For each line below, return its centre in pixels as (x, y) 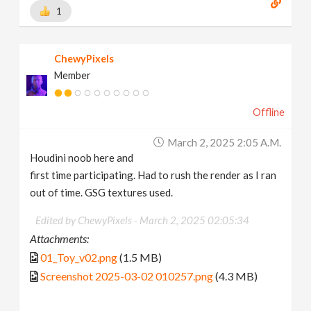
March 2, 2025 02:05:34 (195, 220)
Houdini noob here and (82, 157)
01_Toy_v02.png (79, 257)
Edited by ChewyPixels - (88, 220)
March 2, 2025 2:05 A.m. (224, 142)
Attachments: (60, 238)
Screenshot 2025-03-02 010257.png (127, 276)
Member (73, 75)
